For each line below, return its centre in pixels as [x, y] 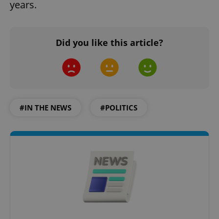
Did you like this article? [109, 42]
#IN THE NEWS [45, 107]
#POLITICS [119, 107]
